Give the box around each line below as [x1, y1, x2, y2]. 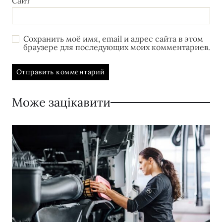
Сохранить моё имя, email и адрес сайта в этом [23, 33, 203, 44]
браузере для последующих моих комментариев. [23, 42, 210, 52]
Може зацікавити [12, 94, 111, 110]
